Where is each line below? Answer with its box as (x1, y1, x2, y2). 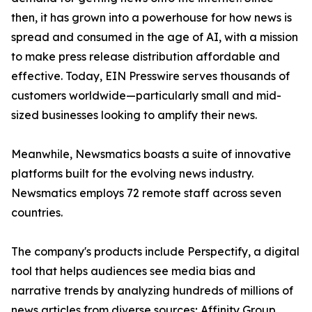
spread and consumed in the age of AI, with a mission (11, 30, 298, 44)
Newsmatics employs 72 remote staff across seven (11, 186, 281, 200)
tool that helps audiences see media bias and (11, 264, 256, 278)
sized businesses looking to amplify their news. (11, 108, 257, 122)
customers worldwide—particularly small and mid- (11, 88, 281, 102)
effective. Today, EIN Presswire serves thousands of (11, 69, 290, 83)
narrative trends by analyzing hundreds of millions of (11, 283, 293, 297)
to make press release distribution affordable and (11, 49, 280, 63)
